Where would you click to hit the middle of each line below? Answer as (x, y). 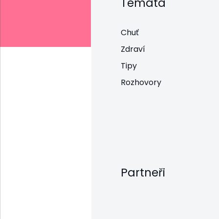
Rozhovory (141, 82)
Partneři (143, 172)
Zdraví (133, 49)
